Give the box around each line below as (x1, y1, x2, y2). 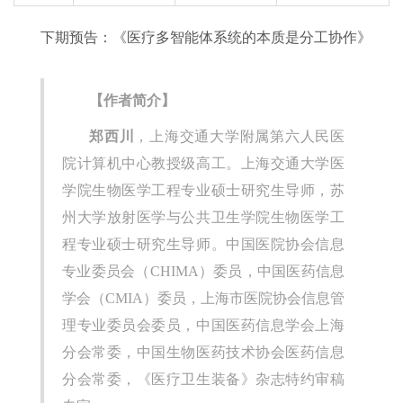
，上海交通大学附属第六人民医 (134, 129, 345, 145)
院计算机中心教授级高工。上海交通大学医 (62, 156, 345, 172)
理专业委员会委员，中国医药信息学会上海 (62, 318, 345, 334)
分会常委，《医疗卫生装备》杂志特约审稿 (62, 372, 345, 388)
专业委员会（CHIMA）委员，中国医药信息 (62, 264, 345, 280)
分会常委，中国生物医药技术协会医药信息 (62, 345, 345, 361)
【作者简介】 (89, 93, 175, 109)
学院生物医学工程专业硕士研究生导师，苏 (62, 183, 345, 199)
